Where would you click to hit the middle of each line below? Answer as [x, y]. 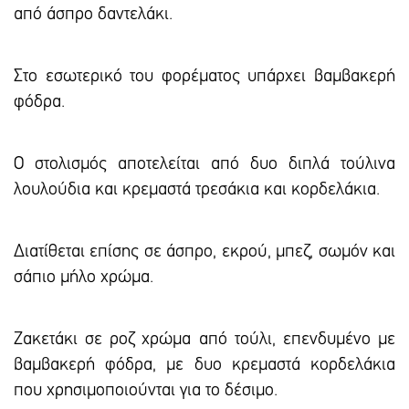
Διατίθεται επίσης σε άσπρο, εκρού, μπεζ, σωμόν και [204, 252]
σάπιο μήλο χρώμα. [84, 278]
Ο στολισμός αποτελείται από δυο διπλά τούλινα [204, 165]
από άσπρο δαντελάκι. [93, 15]
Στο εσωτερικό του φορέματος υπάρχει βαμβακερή [204, 77]
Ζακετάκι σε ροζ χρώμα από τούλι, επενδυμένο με [204, 340]
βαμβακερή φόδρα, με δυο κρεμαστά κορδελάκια [204, 366]
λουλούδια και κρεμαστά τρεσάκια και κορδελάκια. [197, 190]
